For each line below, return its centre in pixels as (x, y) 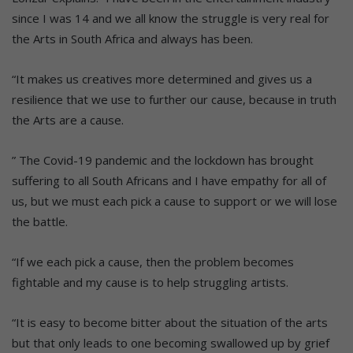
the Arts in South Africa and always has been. (132, 39)
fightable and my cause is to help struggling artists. (150, 282)
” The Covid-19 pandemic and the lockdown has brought (163, 160)
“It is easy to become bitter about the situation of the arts (170, 323)
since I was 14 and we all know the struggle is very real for (171, 19)
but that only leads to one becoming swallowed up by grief (171, 343)
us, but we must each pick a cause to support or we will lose (175, 201)
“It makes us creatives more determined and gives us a (162, 79)
